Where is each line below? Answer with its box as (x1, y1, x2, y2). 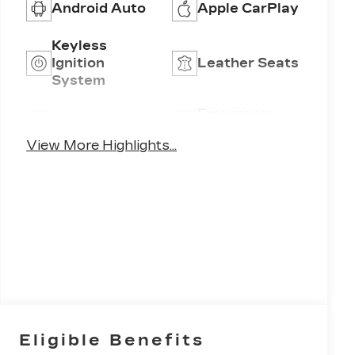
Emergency (197, 106, 277, 122)
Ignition (52, 55, 105, 71)
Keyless (52, 38, 108, 54)
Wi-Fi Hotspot (52, 115, 151, 131)
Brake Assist (197, 124, 287, 139)
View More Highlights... (26, 138, 177, 154)
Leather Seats (197, 55, 299, 71)
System (52, 73, 106, 89)
